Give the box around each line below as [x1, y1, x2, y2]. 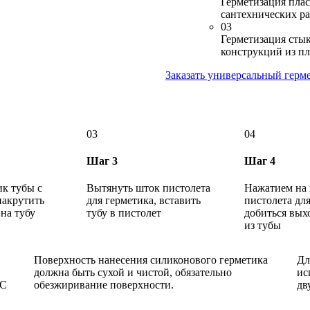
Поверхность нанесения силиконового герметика [34, 254, 268, 266]
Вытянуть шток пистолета [86, 182, 210, 194]
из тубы [244, 219, 281, 232]
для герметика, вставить [86, 194, 201, 207]
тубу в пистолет [86, 207, 161, 219]
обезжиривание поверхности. [34, 279, 174, 291]
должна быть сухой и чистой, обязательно [34, 266, 232, 279]
